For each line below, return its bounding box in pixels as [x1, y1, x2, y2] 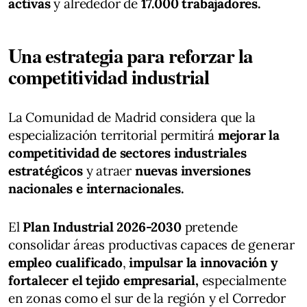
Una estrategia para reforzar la [8, 40, 253, 70]
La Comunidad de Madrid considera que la [8, 108, 256, 125]
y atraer [82, 162, 135, 179]
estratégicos [8, 162, 83, 179]
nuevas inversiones [134, 162, 251, 179]
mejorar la [217, 126, 280, 143]
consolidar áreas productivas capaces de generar [8, 236, 295, 253]
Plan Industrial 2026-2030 [23, 218, 185, 235]
